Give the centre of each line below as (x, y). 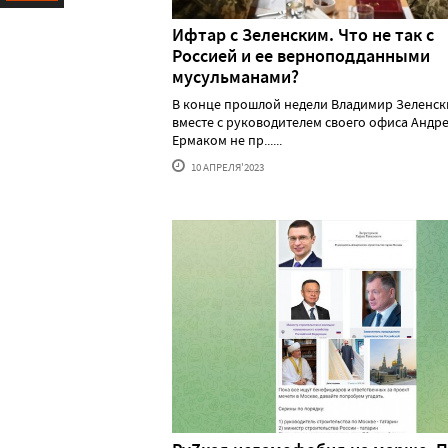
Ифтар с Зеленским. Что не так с (303, 35)
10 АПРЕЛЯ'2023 (226, 167)
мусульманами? (235, 77)
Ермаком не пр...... (227, 140)
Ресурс (27, 27)
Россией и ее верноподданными (301, 56)
